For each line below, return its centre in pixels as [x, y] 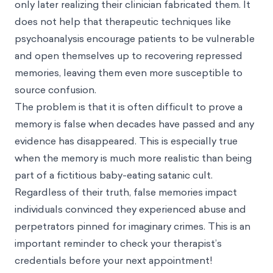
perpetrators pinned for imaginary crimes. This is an [133, 226]
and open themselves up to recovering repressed [129, 55]
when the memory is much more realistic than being [133, 158]
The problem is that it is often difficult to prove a [129, 107]
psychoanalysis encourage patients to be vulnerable [135, 38]
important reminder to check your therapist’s [118, 243]
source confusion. [55, 90]
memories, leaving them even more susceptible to [129, 73]
